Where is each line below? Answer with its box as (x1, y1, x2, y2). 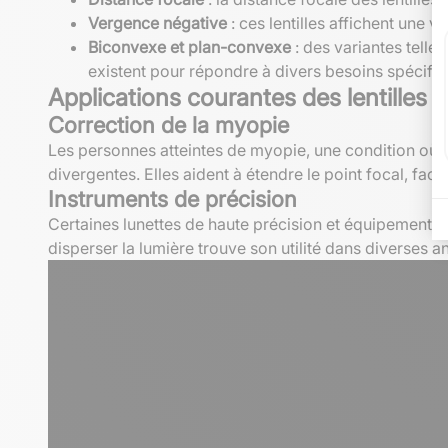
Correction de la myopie (48, 111, 289, 138)
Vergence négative (88, 12, 227, 33)
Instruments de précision (48, 185, 297, 212)
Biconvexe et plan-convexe (88, 36, 291, 57)
